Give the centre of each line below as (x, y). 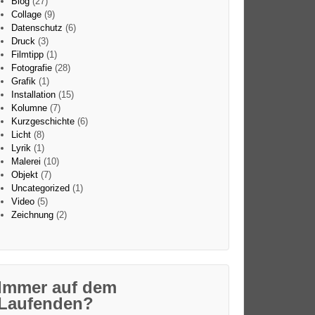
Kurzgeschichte (43, 122)
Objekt (24, 175)
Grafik (23, 82)
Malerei (26, 162)
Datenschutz (37, 28)
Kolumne (29, 108)
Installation (33, 95)
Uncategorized (40, 188)
